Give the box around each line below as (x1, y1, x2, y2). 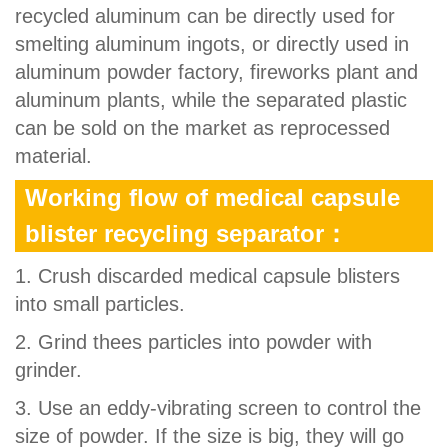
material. (15, 144, 92, 167)
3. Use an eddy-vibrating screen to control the (15, 396, 421, 419)
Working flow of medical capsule (25, 183, 400, 211)
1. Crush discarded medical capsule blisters (15, 264, 400, 287)
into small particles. (15, 292, 185, 315)
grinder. (15, 358, 82, 381)
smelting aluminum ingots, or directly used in (15, 32, 409, 55)
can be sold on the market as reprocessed (15, 116, 390, 139)
